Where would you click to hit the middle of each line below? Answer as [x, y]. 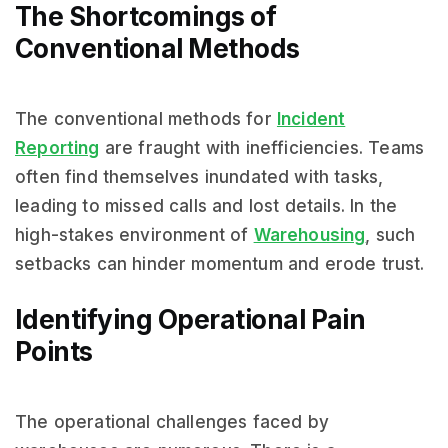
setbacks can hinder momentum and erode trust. [220, 264]
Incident [311, 119]
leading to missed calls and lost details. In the [206, 206]
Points [54, 351]
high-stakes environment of [134, 235]
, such [390, 235]
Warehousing [309, 235]
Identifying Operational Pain [190, 319]
